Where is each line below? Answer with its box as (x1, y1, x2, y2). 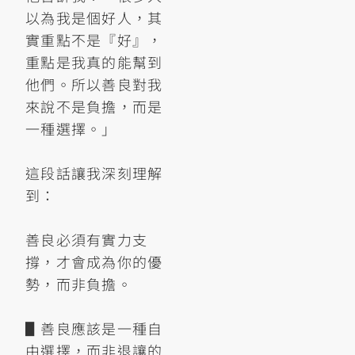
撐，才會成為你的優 (25, 250, 163, 272)
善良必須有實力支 (25, 228, 148, 250)
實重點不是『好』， (25, 29, 163, 50)
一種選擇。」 (25, 117, 117, 139)
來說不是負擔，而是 (25, 95, 163, 116)
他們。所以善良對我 (25, 73, 163, 94)
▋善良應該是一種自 (25, 317, 163, 338)
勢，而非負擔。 (25, 273, 132, 294)
